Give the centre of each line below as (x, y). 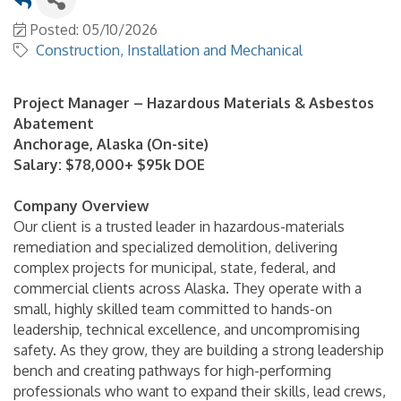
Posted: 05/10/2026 (94, 29)
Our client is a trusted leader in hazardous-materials (179, 226)
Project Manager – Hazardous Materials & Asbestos (194, 102)
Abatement (54, 123)
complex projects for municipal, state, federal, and (175, 267)
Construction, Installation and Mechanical (169, 50)
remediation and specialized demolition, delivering (175, 247)
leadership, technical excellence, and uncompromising (187, 329)
